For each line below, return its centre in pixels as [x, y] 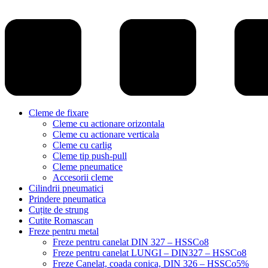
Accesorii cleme [83, 177]
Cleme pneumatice [88, 167]
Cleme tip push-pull [90, 156]
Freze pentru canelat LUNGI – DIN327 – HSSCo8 [150, 253]
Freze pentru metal [64, 231]
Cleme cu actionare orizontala [109, 124]
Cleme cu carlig [82, 145]
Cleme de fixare [59, 113]
